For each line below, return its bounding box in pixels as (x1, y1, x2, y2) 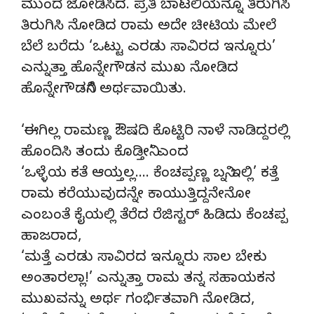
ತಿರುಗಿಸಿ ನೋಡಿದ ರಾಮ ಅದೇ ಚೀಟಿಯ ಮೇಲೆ (21, 18, 276, 37)
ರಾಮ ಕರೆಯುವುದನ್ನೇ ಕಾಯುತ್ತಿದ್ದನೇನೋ (21, 186, 251, 205)
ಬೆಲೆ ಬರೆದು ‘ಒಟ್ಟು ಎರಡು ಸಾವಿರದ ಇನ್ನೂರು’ (21, 39, 275, 58)
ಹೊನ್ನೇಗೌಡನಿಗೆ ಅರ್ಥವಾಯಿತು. (21, 81, 186, 100)
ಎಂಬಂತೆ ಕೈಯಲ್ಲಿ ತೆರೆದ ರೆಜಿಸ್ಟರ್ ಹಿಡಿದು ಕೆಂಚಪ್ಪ (21, 207, 287, 226)
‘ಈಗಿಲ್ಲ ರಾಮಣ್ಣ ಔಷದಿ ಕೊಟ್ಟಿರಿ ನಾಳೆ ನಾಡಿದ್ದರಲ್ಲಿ (21, 123, 289, 142)
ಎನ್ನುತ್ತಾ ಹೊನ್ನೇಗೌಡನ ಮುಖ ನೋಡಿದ (21, 60, 238, 79)
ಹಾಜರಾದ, (21, 228, 81, 247)
